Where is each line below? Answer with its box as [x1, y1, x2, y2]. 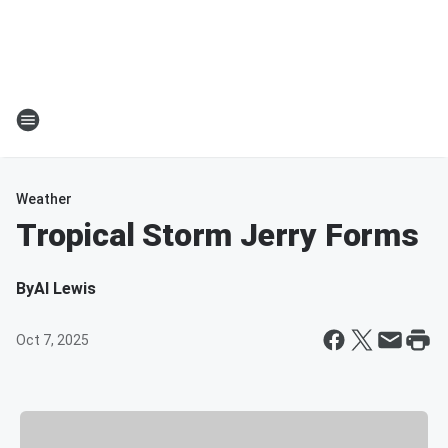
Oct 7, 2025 [16, 332, 89, 348]
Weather [16, 191, 72, 207]
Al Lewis [34, 279, 96, 298]
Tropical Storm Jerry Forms [16, 216, 419, 254]
